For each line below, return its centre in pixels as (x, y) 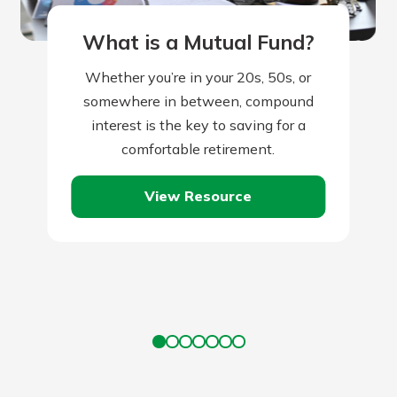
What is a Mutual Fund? (198, 43)
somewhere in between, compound (198, 101)
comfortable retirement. (198, 148)
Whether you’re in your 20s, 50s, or (198, 77)
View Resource (198, 196)
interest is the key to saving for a (198, 125)
